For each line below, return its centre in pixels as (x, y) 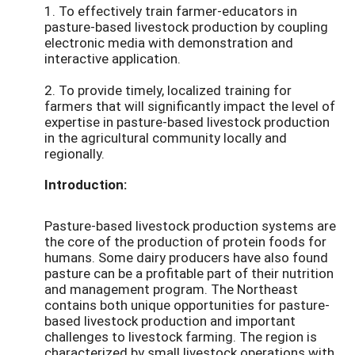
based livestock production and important (170, 321)
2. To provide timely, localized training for (168, 90)
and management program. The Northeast (171, 289)
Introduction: (86, 185)
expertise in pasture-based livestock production (187, 122)
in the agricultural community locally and (166, 138)
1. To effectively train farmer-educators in (171, 11)
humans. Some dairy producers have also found (186, 258)
